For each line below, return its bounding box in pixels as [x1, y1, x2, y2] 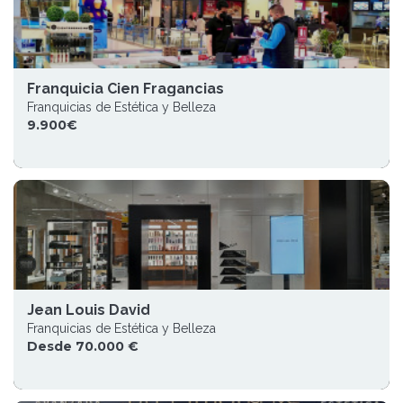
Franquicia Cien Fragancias [27, 80, 224, 97]
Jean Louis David [27, 301, 150, 318]
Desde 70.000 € [27, 338, 139, 354]
